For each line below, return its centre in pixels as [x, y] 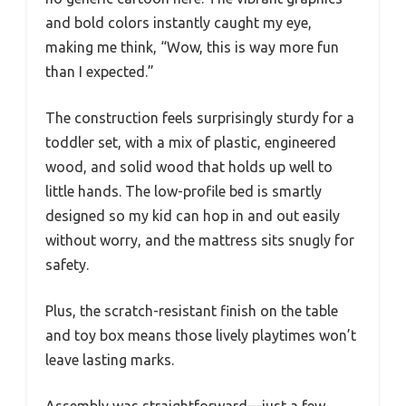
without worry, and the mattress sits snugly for [200, 241]
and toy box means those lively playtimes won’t [201, 336]
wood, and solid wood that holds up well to [189, 167]
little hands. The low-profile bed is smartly [184, 192]
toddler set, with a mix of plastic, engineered [191, 143]
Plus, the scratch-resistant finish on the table [192, 311]
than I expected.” [100, 72]
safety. [67, 265]
